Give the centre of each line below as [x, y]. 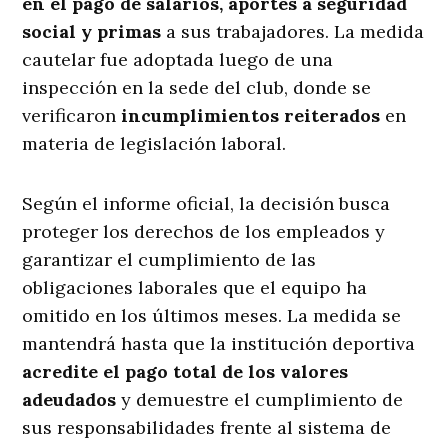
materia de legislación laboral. [154, 144]
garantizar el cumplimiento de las [169, 260]
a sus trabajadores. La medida [293, 32]
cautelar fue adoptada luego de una [178, 60]
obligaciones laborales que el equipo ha [195, 288]
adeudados [69, 400]
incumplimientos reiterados [251, 116]
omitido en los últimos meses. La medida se [212, 316]
